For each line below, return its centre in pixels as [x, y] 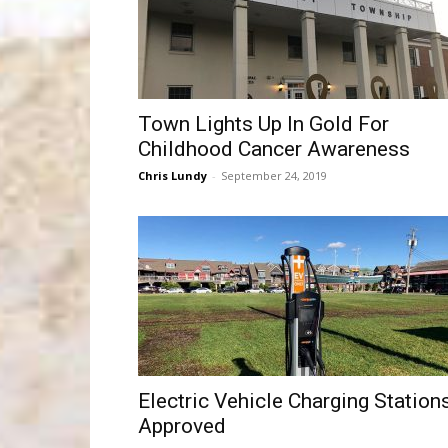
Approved [182, 426]
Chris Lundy [172, 175]
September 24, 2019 [274, 175]
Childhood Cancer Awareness [274, 149]
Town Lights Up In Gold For [263, 124]
